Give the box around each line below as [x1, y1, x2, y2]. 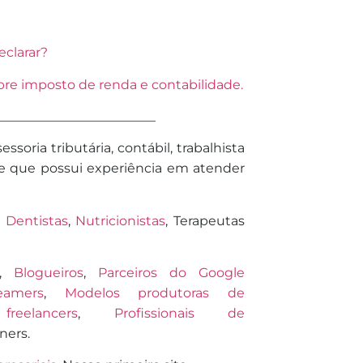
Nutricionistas [75, 212, 166, 228]
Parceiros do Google [98, 265, 245, 281]
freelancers [6, 305, 78, 322]
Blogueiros [14, 265, 83, 281]
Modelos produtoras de [64, 285, 246, 301]
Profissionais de [113, 305, 245, 322]
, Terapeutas [165, 212, 246, 228]
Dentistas [5, 212, 68, 228]
